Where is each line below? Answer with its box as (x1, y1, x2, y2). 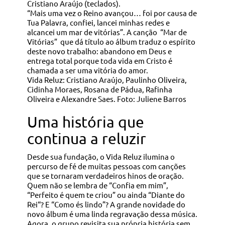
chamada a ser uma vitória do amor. (27, 65, 148, 75)
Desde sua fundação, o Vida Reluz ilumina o (27, 151, 175, 161)
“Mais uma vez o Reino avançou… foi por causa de (27, 8, 197, 18)
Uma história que (27, 113, 144, 131)
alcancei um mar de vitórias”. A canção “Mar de (27, 27, 187, 37)
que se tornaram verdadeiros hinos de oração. (27, 170, 184, 180)
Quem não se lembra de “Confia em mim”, (27, 180, 168, 190)
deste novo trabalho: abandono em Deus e (27, 46, 172, 56)
